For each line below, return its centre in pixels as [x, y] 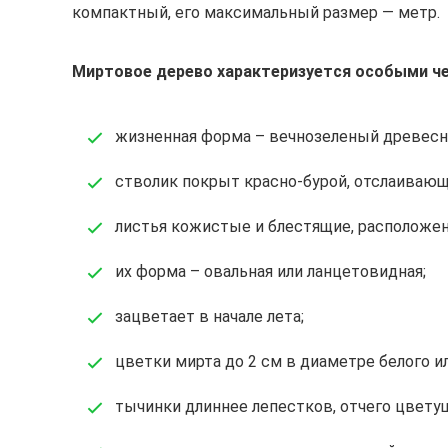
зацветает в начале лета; [209, 317]
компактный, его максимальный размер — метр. [256, 13]
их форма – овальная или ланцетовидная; [270, 272]
